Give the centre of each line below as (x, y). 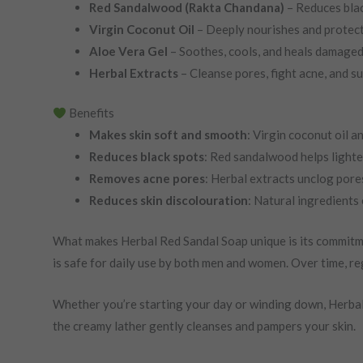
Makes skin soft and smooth (168, 135)
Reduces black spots (146, 156)
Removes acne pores (147, 178)
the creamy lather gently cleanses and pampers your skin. (204, 325)
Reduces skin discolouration (168, 200)
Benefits (90, 113)
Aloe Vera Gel (128, 51)
